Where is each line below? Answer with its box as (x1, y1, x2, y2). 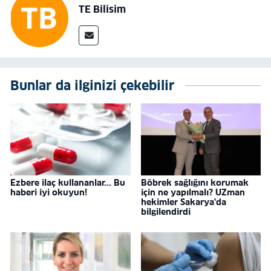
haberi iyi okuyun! (10, 187, 87, 198)
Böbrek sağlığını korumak (140, 177, 249, 189)
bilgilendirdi (140, 206, 191, 218)
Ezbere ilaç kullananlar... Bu (10, 177, 125, 189)
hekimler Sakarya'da (140, 197, 226, 208)
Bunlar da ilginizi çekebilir (10, 77, 175, 94)
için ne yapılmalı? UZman (140, 187, 245, 198)
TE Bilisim (79, 3, 126, 16)
